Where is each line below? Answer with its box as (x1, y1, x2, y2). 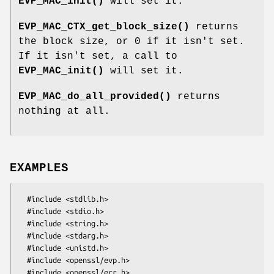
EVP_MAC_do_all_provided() (18, 91, 171, 102)
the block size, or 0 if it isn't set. (18, 35, 245, 47)
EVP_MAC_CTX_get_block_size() (18, 21, 190, 32)
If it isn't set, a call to (18, 50, 177, 62)
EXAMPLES (10, 161, 68, 175)
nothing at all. (18, 105, 110, 117)
